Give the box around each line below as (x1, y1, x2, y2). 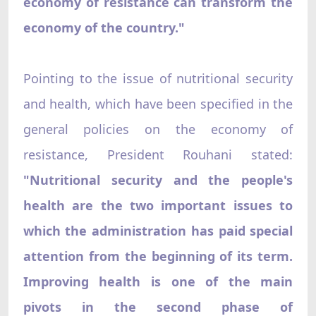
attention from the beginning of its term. (23, 247, 293, 265)
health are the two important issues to (23, 196, 293, 214)
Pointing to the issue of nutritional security (23, 69, 293, 87)
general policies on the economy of (23, 120, 293, 138)
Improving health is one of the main (23, 272, 293, 290)
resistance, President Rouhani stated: (23, 145, 293, 163)
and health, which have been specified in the (23, 95, 293, 112)
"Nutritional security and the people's (23, 171, 293, 188)
